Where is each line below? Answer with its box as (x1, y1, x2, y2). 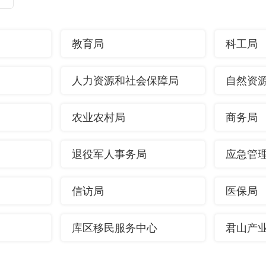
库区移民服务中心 (72, 221, 158, 235)
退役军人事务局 (72, 148, 147, 161)
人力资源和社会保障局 (72, 74, 179, 87)
